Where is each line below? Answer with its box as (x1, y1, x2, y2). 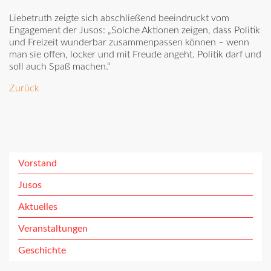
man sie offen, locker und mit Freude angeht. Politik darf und (9, 50, 261, 60)
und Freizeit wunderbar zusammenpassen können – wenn (9, 38, 249, 48)
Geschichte (18, 246, 66, 256)
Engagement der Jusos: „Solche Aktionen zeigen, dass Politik (9, 25, 260, 36)
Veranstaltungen (18, 224, 88, 234)
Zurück (9, 83, 39, 94)
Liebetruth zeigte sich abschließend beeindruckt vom (9, 13, 229, 24)
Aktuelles (18, 202, 57, 212)
